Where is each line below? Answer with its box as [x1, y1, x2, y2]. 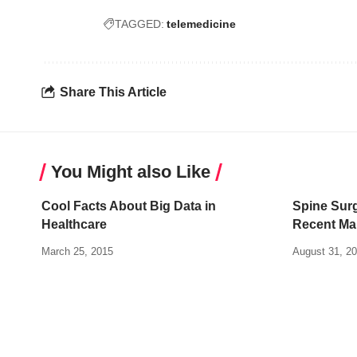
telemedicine [167, 18, 236, 31]
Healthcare [41, 218, 107, 232]
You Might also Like [51, 162, 210, 182]
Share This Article [60, 84, 167, 99]
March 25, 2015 [41, 245, 113, 258]
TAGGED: [115, 18, 164, 31]
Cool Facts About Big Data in [41, 199, 216, 214]
